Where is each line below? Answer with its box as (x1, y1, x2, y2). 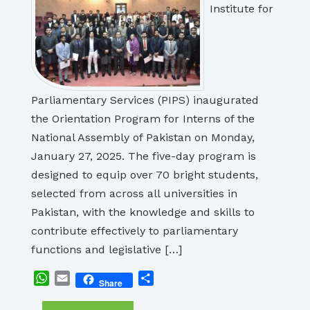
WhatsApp (49, 271, 104, 284)
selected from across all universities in (31, 187, 237, 200)
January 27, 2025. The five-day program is (31, 149, 256, 163)
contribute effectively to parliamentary (31, 224, 238, 237)
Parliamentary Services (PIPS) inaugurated (31, 93, 259, 107)
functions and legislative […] (31, 243, 182, 256)
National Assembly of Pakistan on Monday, (31, 131, 255, 144)
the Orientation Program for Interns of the (31, 112, 255, 125)
